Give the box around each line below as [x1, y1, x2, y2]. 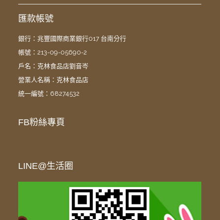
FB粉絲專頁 [18, 117, 65, 128]
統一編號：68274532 [18, 90, 80, 98]
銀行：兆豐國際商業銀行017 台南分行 [18, 35, 127, 43]
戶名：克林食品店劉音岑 [18, 62, 89, 70]
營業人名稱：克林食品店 [18, 76, 89, 84]
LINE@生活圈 [18, 161, 74, 171]
